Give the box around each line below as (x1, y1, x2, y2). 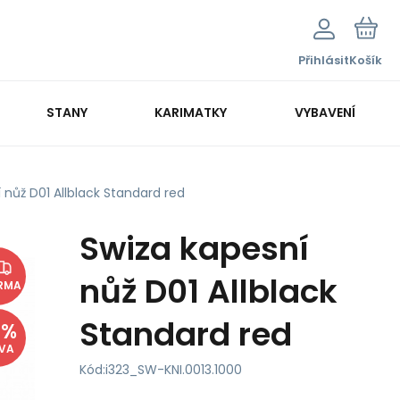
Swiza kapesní (79, 226, 309, 271)
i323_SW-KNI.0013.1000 (105, 361, 242, 379)
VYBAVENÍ (295, 103, 355, 121)
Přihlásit (298, 52, 349, 69)
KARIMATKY (154, 103, 228, 121)
